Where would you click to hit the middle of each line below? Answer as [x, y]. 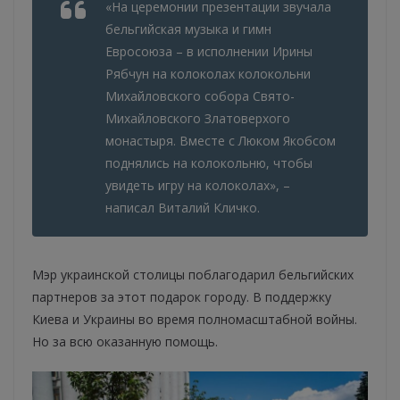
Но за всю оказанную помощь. [125, 342]
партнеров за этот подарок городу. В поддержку [182, 297]
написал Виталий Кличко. [183, 208]
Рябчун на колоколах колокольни [208, 74]
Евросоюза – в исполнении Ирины [209, 52]
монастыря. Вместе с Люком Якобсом [221, 141]
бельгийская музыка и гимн [188, 29]
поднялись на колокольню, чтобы [209, 163]
